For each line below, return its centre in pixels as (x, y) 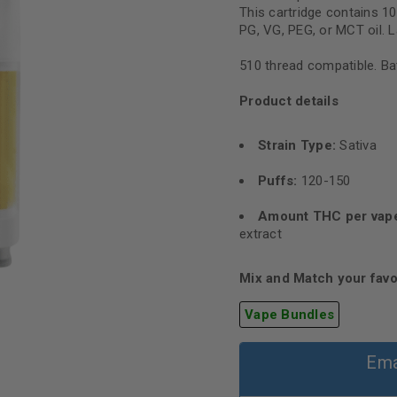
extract (261, 234)
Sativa (358, 145)
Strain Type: (299, 145)
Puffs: (278, 181)
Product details (289, 101)
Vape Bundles (289, 315)
